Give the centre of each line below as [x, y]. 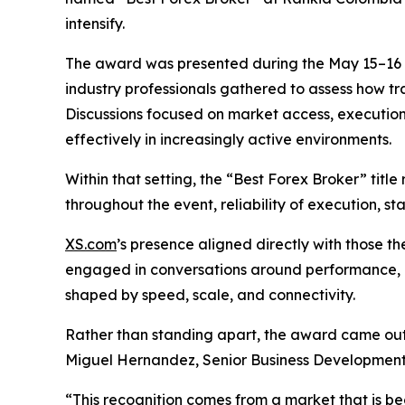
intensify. [95, 23]
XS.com [91, 244]
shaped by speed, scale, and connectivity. [210, 294]
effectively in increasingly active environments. [228, 139]
